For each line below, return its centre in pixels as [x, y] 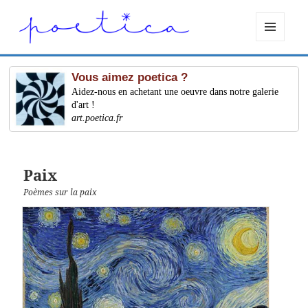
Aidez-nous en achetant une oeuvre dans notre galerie [175, 92]
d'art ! [84, 105]
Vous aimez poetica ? [130, 78]
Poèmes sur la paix [60, 192]
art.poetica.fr [97, 118]
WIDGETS [275, 69]
